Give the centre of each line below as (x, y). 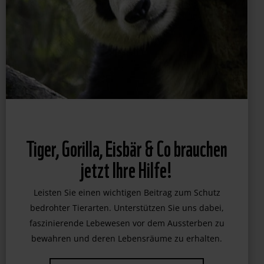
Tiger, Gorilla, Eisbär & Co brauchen (127, 164)
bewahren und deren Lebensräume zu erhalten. (127, 256)
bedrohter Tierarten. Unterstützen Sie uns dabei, (127, 225)
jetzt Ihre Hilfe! (127, 186)
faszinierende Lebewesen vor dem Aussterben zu (127, 240)
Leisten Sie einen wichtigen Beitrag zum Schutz (127, 210)
